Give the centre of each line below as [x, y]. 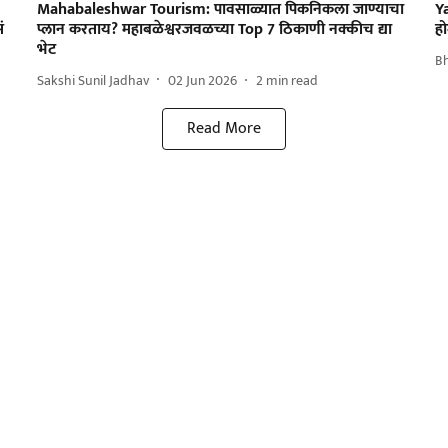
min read [291, 80]
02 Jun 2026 [202, 80]
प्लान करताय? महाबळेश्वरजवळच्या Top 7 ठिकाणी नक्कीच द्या [214, 30]
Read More [224, 129]
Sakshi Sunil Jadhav [92, 80]
